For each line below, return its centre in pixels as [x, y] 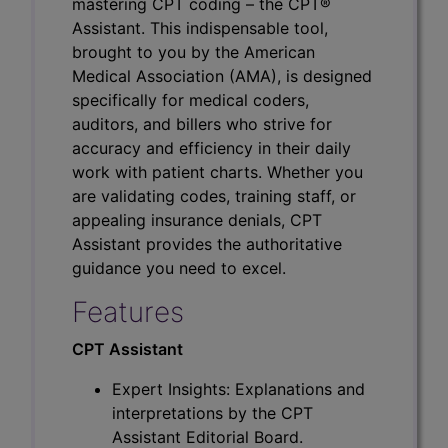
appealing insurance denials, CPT [197, 219]
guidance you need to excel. [179, 267]
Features [128, 311]
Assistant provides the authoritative [207, 243]
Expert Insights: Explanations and [238, 388]
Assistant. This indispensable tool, [200, 27]
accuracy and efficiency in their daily [211, 147]
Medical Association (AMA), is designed [222, 75]
